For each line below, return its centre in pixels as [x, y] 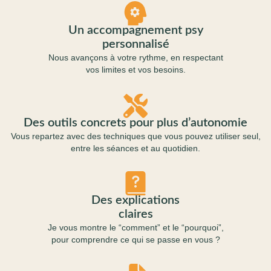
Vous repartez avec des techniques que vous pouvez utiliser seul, [135, 136]
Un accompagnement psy [135, 30]
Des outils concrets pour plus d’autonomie [135, 123]
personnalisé [135, 44]
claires [135, 214]
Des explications [135, 200]
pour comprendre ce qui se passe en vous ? [135, 240]
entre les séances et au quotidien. [135, 148]
